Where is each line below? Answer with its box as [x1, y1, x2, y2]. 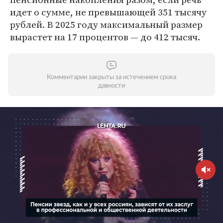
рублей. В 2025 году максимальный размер [10, 18, 203, 31]
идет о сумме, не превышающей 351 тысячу [10, 5, 207, 18]
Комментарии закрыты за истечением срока [47, 74, 176, 81]
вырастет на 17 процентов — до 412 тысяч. [10, 30, 200, 43]
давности [98, 83, 125, 89]
